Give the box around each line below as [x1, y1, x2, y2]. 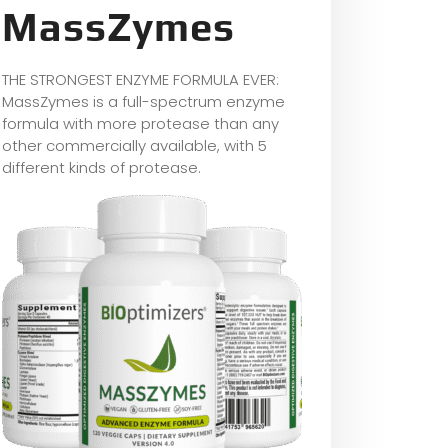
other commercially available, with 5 [2, 135, 267, 157]
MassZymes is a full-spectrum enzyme [2, 91, 285, 113]
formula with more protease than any [2, 113, 279, 135]
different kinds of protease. [2, 157, 201, 179]
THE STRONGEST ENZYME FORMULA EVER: [2, 69, 279, 91]
